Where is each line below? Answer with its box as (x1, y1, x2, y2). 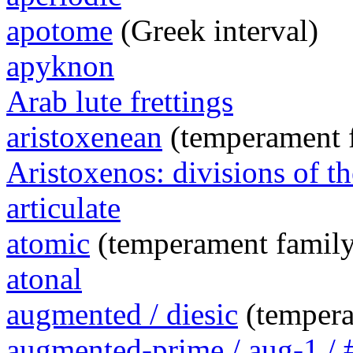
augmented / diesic (6, 297, 238, 332)
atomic (6, 226, 90, 261)
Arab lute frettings (6, 84, 233, 119)
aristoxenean (6, 120, 162, 154)
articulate (6, 191, 121, 225)
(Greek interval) (113, 13, 318, 48)
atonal (6, 262, 82, 296)
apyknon (6, 49, 114, 84)
